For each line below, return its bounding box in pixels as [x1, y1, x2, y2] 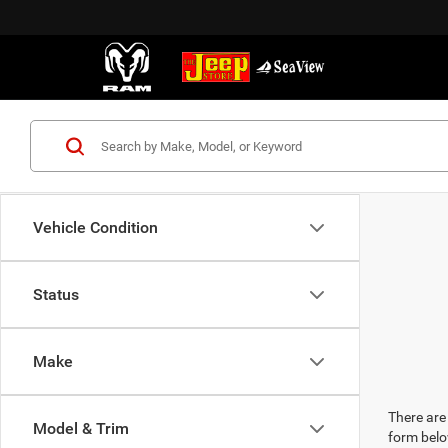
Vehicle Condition [33, 218, 158, 237]
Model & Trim [33, 419, 129, 438]
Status [33, 285, 79, 304]
